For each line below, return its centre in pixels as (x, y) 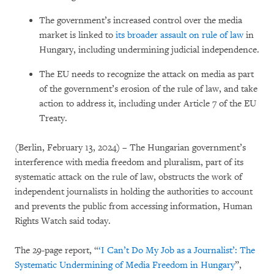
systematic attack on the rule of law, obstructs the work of (128, 177)
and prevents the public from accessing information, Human (134, 206)
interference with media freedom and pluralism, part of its (129, 162)
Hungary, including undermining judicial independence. (149, 50)
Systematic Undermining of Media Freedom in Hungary (125, 265)
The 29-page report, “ (57, 250)
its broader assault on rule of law (180, 35)
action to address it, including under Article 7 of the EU (148, 103)
